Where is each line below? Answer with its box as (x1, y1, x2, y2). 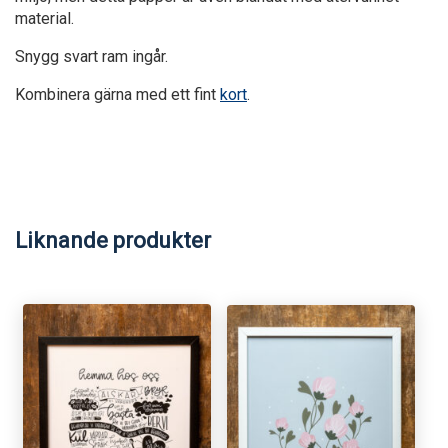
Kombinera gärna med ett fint (15, 84, 220, 104)
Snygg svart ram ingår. (15, 46, 168, 66)
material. (15, 8, 74, 28)
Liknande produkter (15, 227, 211, 253)
